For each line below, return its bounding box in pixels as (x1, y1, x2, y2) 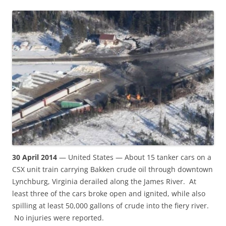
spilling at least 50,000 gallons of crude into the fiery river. (12, 200, 209, 210)
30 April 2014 (12, 152, 57, 162)
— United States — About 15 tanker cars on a (57, 152, 211, 162)
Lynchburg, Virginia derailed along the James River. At (12, 176, 196, 186)
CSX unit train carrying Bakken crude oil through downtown (12, 164, 213, 174)
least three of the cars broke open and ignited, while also (12, 188, 205, 198)
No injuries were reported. (12, 212, 104, 222)
